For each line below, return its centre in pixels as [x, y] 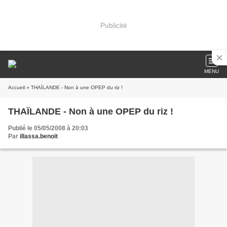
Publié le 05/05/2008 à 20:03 [48, 128]
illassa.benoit [39, 136]
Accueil [16, 87]
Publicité [113, 25]
